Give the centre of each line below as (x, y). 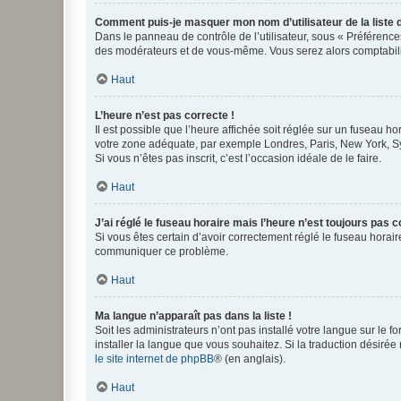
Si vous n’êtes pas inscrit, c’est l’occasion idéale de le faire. (238, 158)
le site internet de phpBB (154, 358)
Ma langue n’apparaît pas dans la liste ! (193, 316)
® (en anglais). (250, 358)
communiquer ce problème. (162, 251)
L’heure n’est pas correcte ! (165, 115)
